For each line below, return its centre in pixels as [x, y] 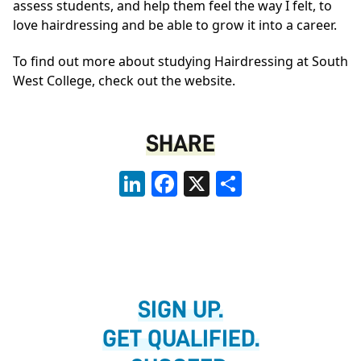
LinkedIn [171, 177]
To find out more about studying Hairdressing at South [180, 61]
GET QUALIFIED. [180, 338]
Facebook [207, 177]
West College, [56, 80]
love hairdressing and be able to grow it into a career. [175, 25]
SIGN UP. [180, 309]
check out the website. [167, 80]
